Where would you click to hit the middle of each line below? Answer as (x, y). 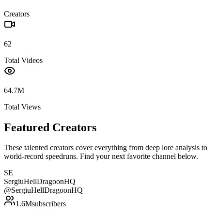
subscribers (49, 204)
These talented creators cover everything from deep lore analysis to (106, 148)
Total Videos (23, 60)
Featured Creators (50, 127)
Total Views (22, 107)
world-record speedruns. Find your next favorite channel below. (101, 156)
